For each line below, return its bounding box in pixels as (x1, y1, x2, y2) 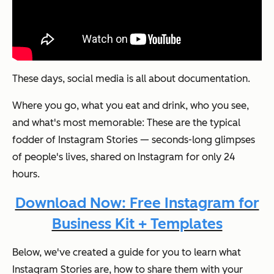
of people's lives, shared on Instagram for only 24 (12, 151, 235, 163)
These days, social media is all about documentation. (12, 73, 250, 85)
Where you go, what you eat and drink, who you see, (12, 100, 249, 112)
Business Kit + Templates (51, 215, 223, 233)
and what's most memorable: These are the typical (12, 117, 240, 129)
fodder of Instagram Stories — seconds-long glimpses (12, 134, 255, 146)
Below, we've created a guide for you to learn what (12, 246, 241, 259)
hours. (12, 168, 40, 180)
